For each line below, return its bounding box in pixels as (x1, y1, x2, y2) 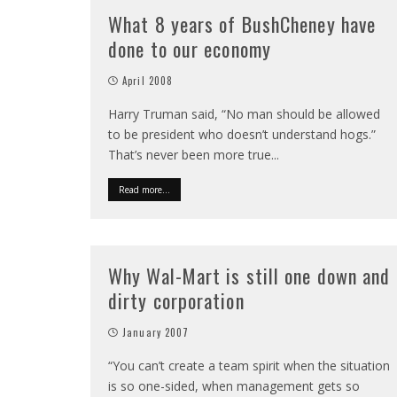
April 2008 (122, 74, 174, 88)
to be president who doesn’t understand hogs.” (108, 126, 376, 143)
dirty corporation (108, 286, 245, 315)
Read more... (119, 183, 170, 196)
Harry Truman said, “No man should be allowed (108, 105, 380, 122)
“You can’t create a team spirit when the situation (108, 357, 390, 374)
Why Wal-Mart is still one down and (108, 261, 391, 290)
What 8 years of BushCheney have (108, 10, 377, 38)
